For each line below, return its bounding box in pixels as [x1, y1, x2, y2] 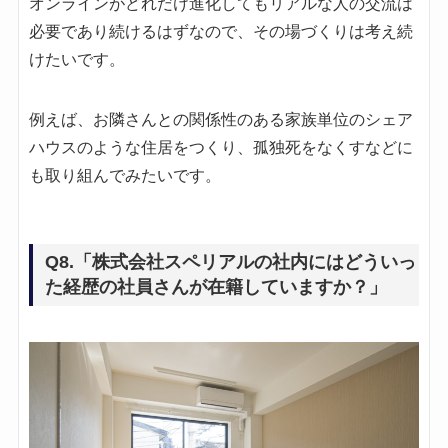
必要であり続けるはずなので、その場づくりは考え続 [28, 23, 413, 41]
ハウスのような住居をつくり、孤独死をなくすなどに [28, 139, 413, 157]
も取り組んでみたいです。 [28, 167, 221, 185]
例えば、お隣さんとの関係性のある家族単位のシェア [28, 111, 413, 129]
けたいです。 [28, 51, 125, 69]
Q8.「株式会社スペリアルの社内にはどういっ [44, 252, 416, 273]
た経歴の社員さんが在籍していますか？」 [44, 277, 387, 298]
